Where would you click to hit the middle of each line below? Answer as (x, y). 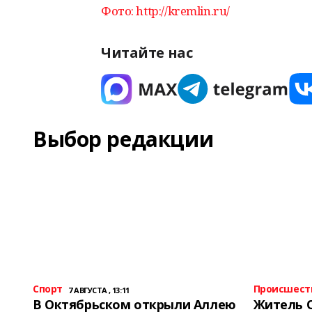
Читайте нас (147, 53)
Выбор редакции (123, 139)
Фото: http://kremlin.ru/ (165, 11)
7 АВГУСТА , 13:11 (99, 290)
